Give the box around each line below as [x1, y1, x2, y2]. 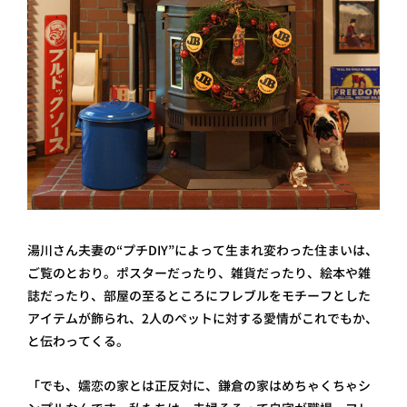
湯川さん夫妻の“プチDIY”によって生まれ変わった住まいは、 [27, 242, 378, 260]
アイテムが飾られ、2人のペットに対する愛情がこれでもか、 [27, 310, 378, 328]
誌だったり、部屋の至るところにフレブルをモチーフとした [27, 287, 371, 305]
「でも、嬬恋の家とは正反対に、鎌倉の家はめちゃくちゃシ [27, 377, 371, 395]
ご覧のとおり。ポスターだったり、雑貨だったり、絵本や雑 [27, 264, 371, 283]
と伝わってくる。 [27, 333, 129, 351]
